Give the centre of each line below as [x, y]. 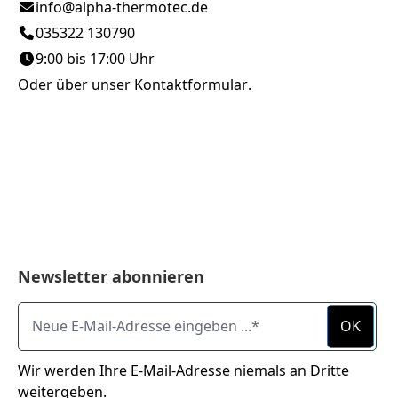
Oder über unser [76, 84]
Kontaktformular [191, 84]
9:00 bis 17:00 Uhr [95, 58]
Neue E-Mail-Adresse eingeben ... [127, 311]
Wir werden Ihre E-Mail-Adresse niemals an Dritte [183, 370]
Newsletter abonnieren [111, 276]
